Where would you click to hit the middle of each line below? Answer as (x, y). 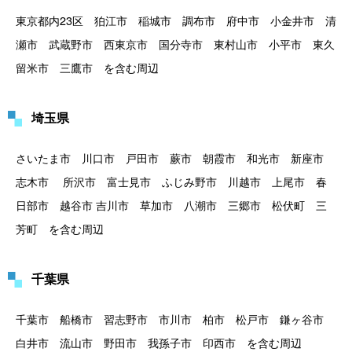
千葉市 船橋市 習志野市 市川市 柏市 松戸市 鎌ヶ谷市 (175, 319)
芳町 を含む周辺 (60, 229)
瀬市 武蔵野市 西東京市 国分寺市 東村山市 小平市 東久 (175, 44)
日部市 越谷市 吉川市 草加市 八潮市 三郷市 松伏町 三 (171, 205)
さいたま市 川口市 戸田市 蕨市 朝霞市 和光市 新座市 (175, 158)
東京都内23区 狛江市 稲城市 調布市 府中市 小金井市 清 (176, 20)
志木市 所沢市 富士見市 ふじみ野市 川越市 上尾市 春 (171, 181)
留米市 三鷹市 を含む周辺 (87, 68)
